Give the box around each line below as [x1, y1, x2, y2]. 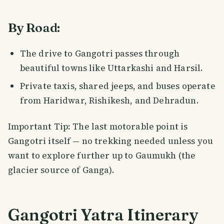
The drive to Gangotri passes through [19, 47, 180, 59]
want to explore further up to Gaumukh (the [8, 149, 196, 162]
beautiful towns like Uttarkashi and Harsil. [19, 61, 203, 74]
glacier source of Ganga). [8, 164, 114, 176]
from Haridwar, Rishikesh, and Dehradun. [19, 94, 199, 107]
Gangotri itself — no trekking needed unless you [8, 135, 213, 147]
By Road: [8, 19, 60, 35]
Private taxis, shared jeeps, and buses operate [19, 80, 215, 92]
